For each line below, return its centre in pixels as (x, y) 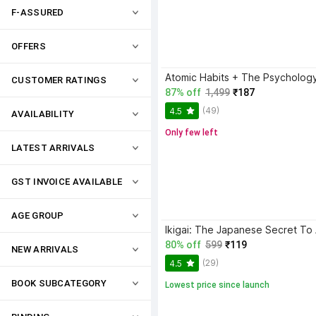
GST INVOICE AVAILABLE (67, 182)
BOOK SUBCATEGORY (59, 283)
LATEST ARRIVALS (53, 148)
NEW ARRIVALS (45, 249)
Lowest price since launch (217, 285)
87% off (183, 92)
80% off (183, 245)
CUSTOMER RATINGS (59, 80)
